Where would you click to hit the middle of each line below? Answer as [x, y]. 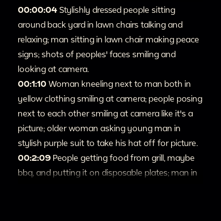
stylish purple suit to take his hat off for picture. [108, 143]
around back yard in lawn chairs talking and [100, 24]
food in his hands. [52, 202]
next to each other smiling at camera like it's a [105, 113]
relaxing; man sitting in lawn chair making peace [109, 39]
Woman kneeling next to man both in [120, 83]
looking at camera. [53, 69]
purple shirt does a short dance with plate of [103, 187]
